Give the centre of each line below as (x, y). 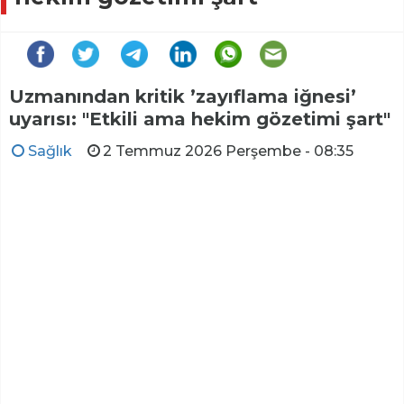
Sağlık (50, 151)
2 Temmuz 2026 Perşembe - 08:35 (229, 151)
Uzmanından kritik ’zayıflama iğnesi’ (183, 96)
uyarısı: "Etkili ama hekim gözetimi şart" (200, 119)
